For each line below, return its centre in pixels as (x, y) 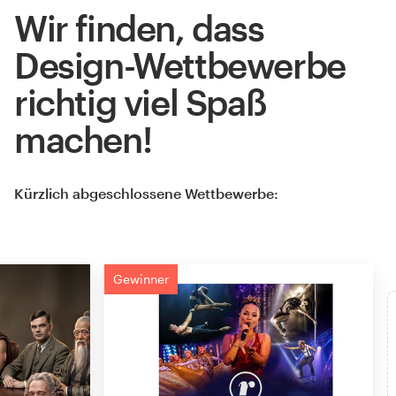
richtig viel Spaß (140, 102)
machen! (83, 139)
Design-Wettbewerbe (180, 65)
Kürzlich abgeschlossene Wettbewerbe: (146, 193)
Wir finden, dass (139, 27)
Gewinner (141, 278)
